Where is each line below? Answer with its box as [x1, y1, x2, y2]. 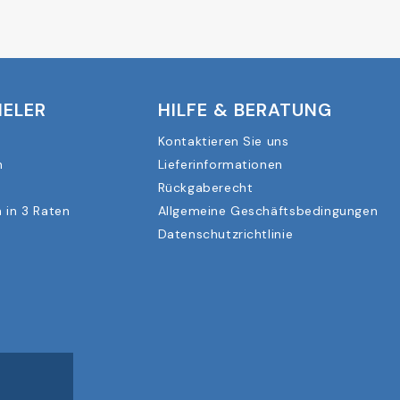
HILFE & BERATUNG [157, 98, 332, 122]
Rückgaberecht [157, 179, 254, 196]
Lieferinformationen [157, 156, 283, 173]
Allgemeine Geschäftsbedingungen [157, 203, 379, 220]
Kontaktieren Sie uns [157, 133, 289, 150]
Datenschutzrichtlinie [157, 226, 294, 243]
